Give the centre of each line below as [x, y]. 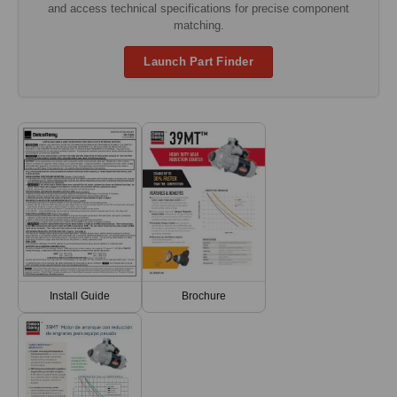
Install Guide [80, 296]
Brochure [204, 296]
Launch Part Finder [198, 62]
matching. [198, 25]
